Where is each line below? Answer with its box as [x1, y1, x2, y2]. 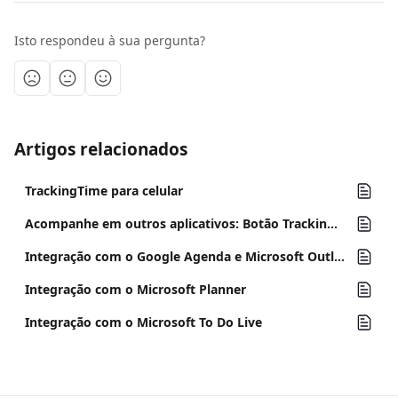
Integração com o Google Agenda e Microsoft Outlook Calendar [334, 248, 345, 265]
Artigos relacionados [14, 138, 187, 161]
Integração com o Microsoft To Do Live [25, 314, 262, 330]
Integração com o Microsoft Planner [25, 281, 246, 298]
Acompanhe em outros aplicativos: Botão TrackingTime [327, 215, 338, 232]
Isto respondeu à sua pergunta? [14, 32, 205, 49]
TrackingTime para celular [25, 182, 183, 199]
